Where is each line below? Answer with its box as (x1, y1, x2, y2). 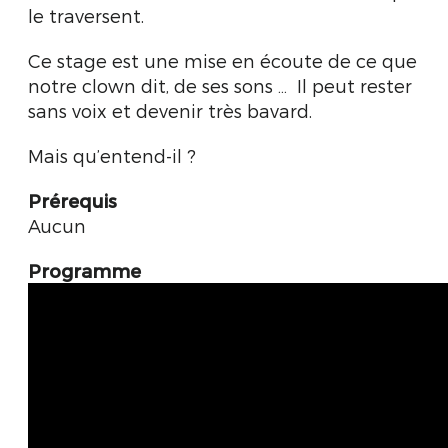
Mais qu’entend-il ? (28, 145, 196, 166)
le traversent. (28, 5, 144, 26)
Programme (28, 260, 141, 281)
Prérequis (28, 190, 117, 211)
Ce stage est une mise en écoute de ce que (28, 50, 417, 71)
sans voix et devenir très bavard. (28, 100, 312, 121)
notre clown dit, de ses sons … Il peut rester (28, 75, 412, 96)
